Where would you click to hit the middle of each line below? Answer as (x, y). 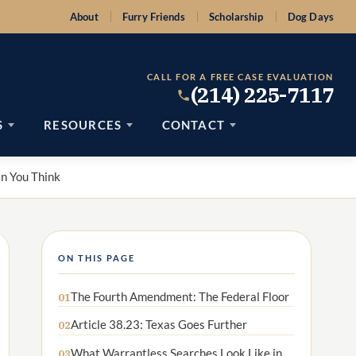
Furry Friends (154, 17)
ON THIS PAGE (97, 257)
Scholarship (236, 17)
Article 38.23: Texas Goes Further (159, 325)
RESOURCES (83, 125)
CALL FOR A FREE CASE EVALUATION (240, 77)
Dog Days (310, 17)
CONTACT (193, 125)
